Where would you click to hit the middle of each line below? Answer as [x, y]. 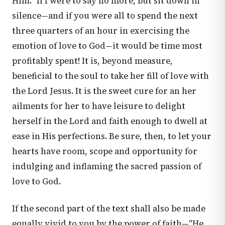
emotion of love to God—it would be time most [107, 46]
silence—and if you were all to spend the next [105, 16]
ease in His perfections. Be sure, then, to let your [112, 136]
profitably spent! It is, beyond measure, [92, 61]
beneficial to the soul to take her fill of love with [110, 76]
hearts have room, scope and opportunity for [105, 151]
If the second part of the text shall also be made [109, 209]
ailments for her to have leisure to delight [99, 106]
